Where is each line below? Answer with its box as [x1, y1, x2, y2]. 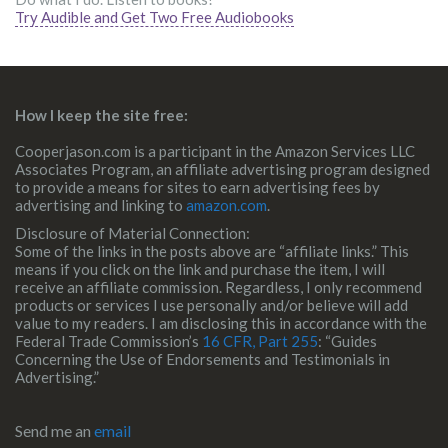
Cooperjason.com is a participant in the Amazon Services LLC [15, 142, 415, 161]
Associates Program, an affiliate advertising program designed [15, 160, 430, 179]
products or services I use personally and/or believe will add [15, 296, 408, 315]
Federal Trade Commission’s [15, 332, 202, 351]
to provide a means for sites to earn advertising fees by [15, 178, 380, 197]
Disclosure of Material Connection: [15, 224, 250, 243]
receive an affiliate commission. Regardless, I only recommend [15, 278, 422, 297]
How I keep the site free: [15, 106, 188, 125]
